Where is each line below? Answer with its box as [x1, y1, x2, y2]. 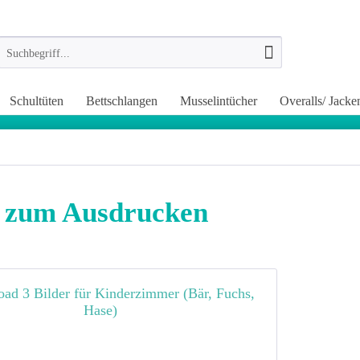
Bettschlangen [86, 94, 157, 108]
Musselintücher [180, 94, 257, 108]
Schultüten [10, 94, 63, 108]
